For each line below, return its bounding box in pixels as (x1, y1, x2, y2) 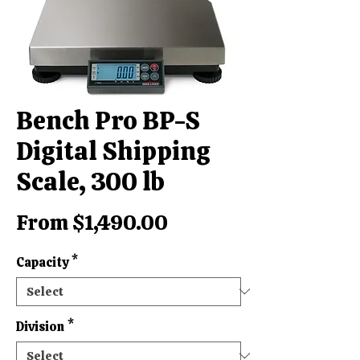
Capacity (16, 253, 68, 271)
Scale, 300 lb (16, 164, 165, 198)
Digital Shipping (16, 133, 210, 168)
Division (16, 317, 64, 335)
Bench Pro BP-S (16, 103, 200, 137)
